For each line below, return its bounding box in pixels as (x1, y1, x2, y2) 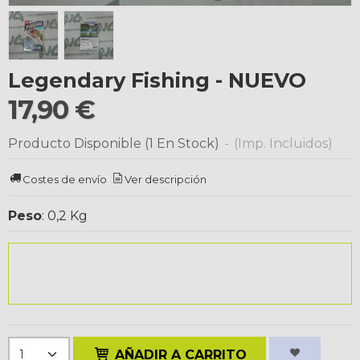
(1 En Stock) (145, 135, 223, 151)
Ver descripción (125, 173, 207, 186)
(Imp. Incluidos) (234, 135, 333, 151)
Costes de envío (22, 173, 108, 186)
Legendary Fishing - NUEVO (8, 67, 306, 92)
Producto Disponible (8, 135, 141, 151)
